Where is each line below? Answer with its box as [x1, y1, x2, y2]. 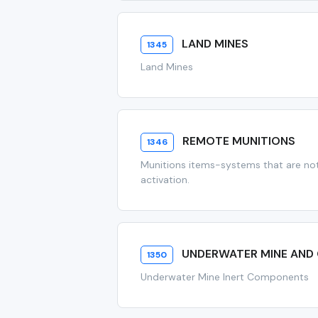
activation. [141, 172, 190, 186]
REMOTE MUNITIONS [182, 133, 295, 149]
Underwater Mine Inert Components [141, 270, 309, 283]
